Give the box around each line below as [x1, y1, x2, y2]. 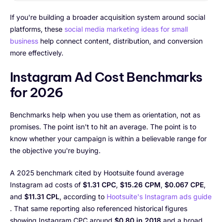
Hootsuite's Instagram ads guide [107, 192, 212, 201]
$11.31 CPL [24, 192, 59, 201]
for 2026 [10, 84, 63, 101]
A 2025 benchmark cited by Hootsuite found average [10, 168, 184, 177]
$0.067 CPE [165, 180, 204, 189]
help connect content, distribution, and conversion [38, 36, 203, 45]
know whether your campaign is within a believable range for [10, 134, 207, 143]
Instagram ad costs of [10, 180, 83, 189]
